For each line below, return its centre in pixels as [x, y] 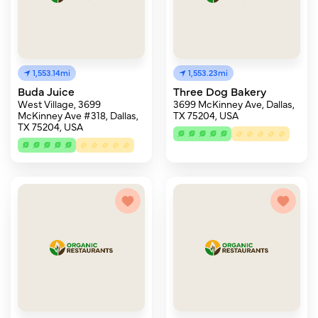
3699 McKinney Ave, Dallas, [234, 104]
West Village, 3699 [59, 104]
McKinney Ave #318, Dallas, [78, 115]
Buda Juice [46, 91]
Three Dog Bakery [220, 91]
